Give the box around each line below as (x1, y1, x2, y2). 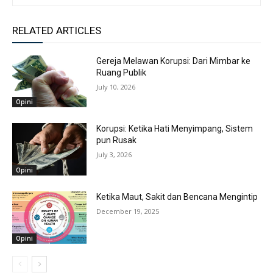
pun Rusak (96, 135, 137, 146)
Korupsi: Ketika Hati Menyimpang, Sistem (96, 124, 253, 134)
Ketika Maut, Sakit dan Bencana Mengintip (96, 192, 258, 202)
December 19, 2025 (96, 207, 160, 216)
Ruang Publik (96, 67, 147, 77)
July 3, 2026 (96, 150, 132, 160)
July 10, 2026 (96, 82, 136, 91)
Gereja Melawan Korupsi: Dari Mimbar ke (96, 55, 251, 66)
